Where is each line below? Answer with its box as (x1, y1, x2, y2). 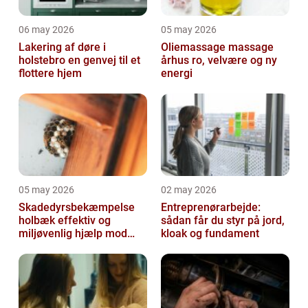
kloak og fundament (161, 227, 259, 240)
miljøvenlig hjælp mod (19, 227, 127, 240)
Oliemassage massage (161, 41, 274, 54)
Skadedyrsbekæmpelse (19, 201, 135, 214)
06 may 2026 (19, 24, 74, 35)
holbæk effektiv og (19, 214, 58, 227)
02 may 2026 (161, 184, 217, 195)
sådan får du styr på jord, (161, 214, 285, 227)
